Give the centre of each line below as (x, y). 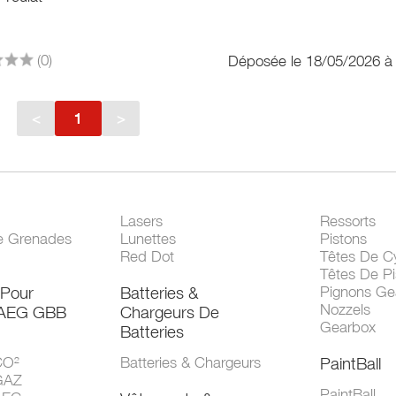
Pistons (343, 239)
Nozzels (345, 310)
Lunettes (148, 239)
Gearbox (347, 327)
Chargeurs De (170, 312)
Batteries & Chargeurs (191, 363)
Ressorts (347, 221)
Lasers (142, 221)
